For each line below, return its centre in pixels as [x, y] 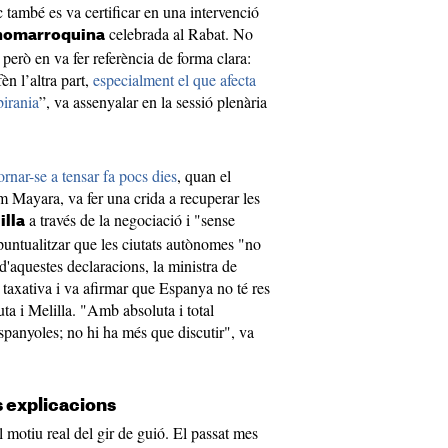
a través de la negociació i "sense [130, 219]
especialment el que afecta [174, 79]
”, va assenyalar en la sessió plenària [153, 101]
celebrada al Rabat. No [179, 33]
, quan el [204, 175]
